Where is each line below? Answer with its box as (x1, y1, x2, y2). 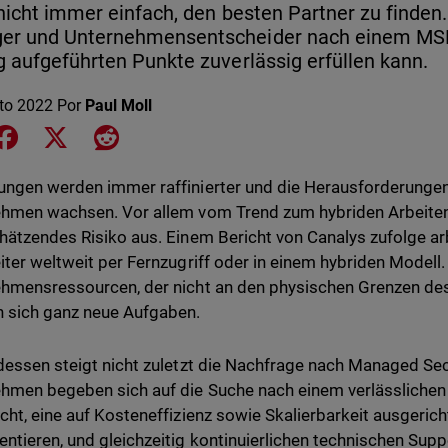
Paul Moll (85, 96, 153, 115)
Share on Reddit (118, 126, 231, 145)
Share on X (71, 126, 149, 145)
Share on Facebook (20, 126, 157, 145)
